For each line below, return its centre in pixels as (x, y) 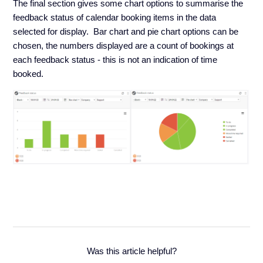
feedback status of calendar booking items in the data (115, 17)
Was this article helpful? (131, 251)
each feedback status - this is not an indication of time (115, 59)
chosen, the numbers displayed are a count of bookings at (124, 45)
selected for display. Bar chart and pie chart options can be (126, 31)
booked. (28, 73)
